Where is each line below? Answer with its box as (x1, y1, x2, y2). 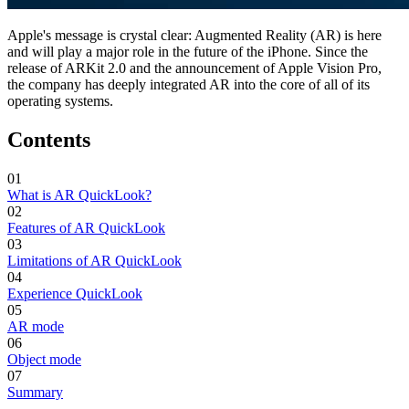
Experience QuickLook (7, 285, 142, 301)
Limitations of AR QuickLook (7, 252, 182, 268)
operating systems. (7, 92, 113, 109)
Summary (7, 383, 63, 400)
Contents (7, 127, 90, 152)
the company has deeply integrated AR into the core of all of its (7, 76, 370, 92)
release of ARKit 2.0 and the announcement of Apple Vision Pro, (7, 59, 382, 76)
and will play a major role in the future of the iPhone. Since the (7, 43, 368, 59)
